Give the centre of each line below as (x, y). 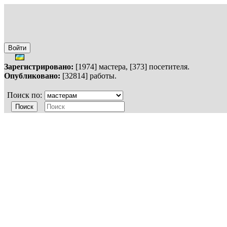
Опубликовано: (32, 76)
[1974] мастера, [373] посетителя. (131, 67)
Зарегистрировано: (39, 67)
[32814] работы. (88, 76)
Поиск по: (24, 95)
